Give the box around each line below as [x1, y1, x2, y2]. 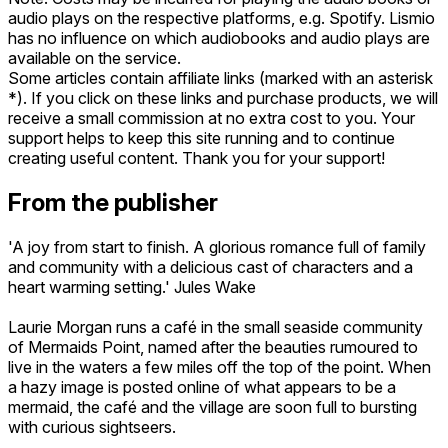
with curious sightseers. [8, 416, 176, 437]
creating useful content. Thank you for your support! [8, 147, 385, 168]
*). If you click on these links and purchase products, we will [8, 87, 438, 108]
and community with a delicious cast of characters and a [8, 256, 413, 277]
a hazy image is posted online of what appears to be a [8, 376, 396, 397]
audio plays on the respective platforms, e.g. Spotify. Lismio [8, 7, 435, 28]
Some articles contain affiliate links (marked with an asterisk [8, 67, 433, 88]
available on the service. [8, 47, 181, 68]
